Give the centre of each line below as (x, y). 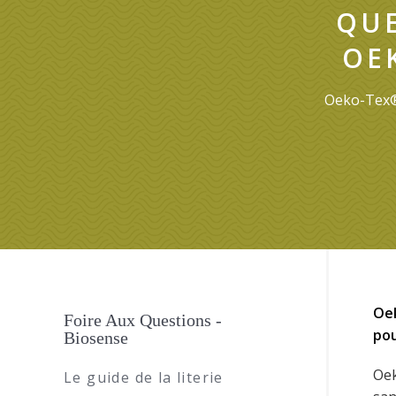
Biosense (96, 338)
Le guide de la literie (144, 377)
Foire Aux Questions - (143, 320)
